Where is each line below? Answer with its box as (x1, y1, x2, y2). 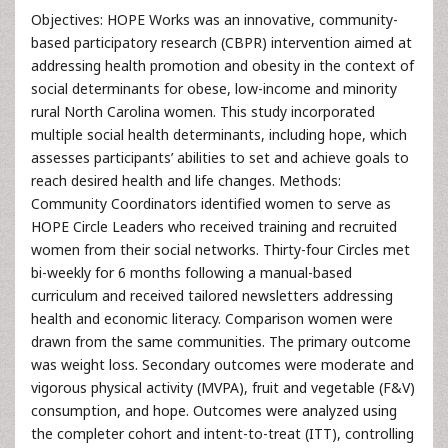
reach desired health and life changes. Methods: (31, 171, 341, 190)
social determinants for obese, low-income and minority (31, 79, 397, 98)
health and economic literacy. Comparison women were (31, 309, 393, 328)
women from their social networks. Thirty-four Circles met (31, 240, 410, 259)
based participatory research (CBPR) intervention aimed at (31, 33, 412, 52)
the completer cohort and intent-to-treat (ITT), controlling (31, 424, 414, 443)
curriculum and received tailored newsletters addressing (31, 286, 393, 305)
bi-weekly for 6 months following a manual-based (31, 263, 352, 282)
